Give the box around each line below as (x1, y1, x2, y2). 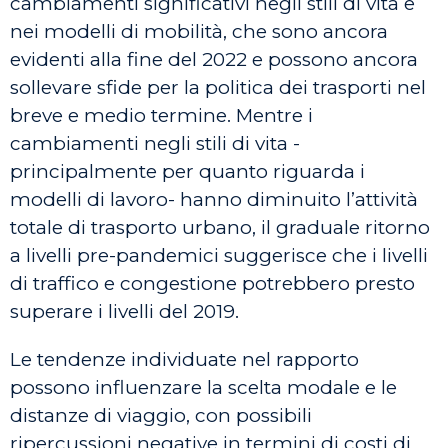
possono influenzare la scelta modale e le (10, 376, 397, 399)
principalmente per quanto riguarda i (10, 160, 365, 183)
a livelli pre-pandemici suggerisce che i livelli (10, 244, 428, 267)
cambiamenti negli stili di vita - (10, 132, 300, 155)
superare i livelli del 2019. (10, 300, 239, 323)
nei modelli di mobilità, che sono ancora (10, 20, 388, 43)
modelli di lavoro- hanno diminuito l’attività (10, 188, 418, 211)
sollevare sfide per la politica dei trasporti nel (10, 76, 426, 99)
